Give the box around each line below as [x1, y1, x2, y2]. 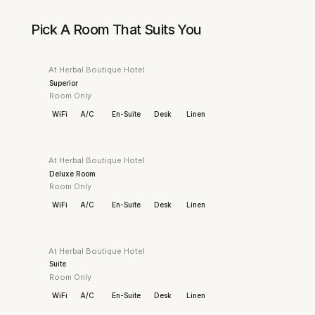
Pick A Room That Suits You [31, 21, 202, 39]
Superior [49, 78, 78, 87]
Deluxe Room [49, 169, 96, 178]
